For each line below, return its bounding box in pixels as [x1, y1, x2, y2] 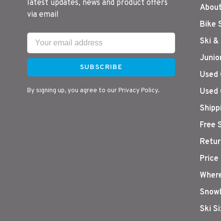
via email [27, 10, 59, 20]
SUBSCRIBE [79, 63, 123, 72]
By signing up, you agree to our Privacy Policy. [27, 87, 159, 95]
